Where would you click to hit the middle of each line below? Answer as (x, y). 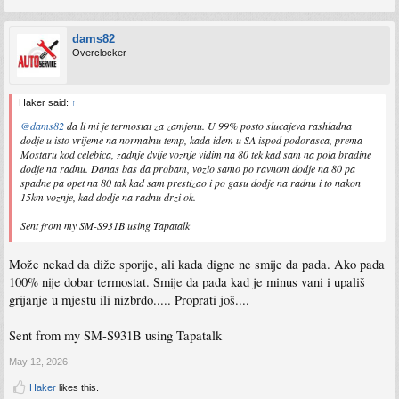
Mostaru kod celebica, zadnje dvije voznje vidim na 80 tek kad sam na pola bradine (196, 155)
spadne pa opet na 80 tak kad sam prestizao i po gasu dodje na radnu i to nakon (191, 183)
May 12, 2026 (38, 361)
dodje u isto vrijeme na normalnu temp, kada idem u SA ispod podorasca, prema (191, 140)
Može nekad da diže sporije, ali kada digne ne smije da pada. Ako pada (197, 264)
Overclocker (99, 53)
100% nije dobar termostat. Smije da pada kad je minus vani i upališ (187, 281)
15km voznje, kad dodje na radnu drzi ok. (108, 197)
